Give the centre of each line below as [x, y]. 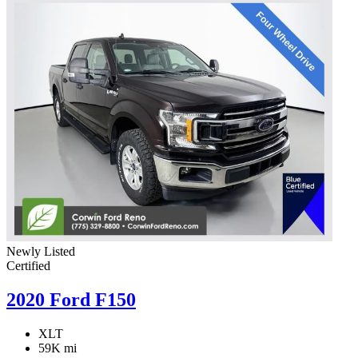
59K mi [58, 348]
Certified [28, 266]
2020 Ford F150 [71, 300]
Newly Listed [41, 252]
